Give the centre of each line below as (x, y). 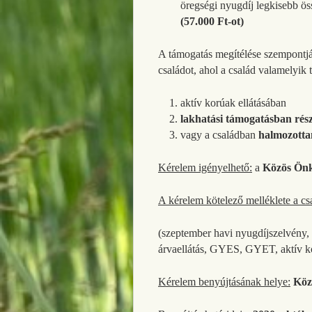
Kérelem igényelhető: (205, 167)
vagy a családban (219, 134)
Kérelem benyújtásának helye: (224, 281)
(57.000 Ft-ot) (212, 22)
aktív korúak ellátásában (233, 102)
